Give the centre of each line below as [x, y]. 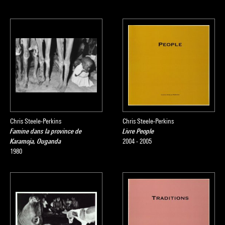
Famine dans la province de [46, 131]
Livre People [138, 131]
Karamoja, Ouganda [36, 141]
